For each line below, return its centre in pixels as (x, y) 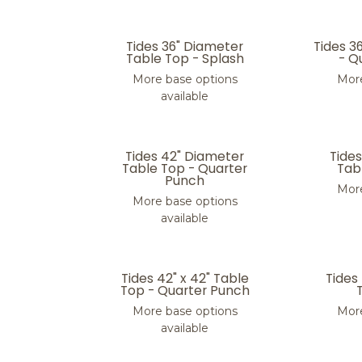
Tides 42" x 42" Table (185, 278)
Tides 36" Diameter (185, 46)
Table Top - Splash (185, 59)
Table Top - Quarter (185, 168)
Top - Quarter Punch (185, 290)
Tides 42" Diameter (185, 156)
